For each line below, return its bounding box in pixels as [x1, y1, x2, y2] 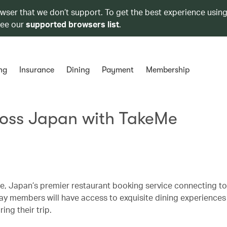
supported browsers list [26, 19, 119, 29]
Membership [145, 65, 190, 74]
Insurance [19, 65, 54, 74]
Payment [101, 65, 134, 74]
